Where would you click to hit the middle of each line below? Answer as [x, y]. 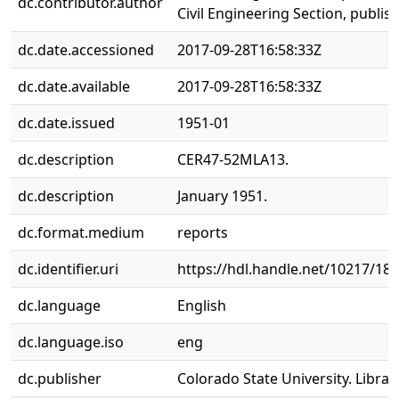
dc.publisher [60, 379]
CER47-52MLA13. [233, 159]
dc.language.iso [71, 342]
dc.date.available [74, 86]
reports [203, 232]
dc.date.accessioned [86, 50]
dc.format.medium [81, 232]
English [202, 305]
